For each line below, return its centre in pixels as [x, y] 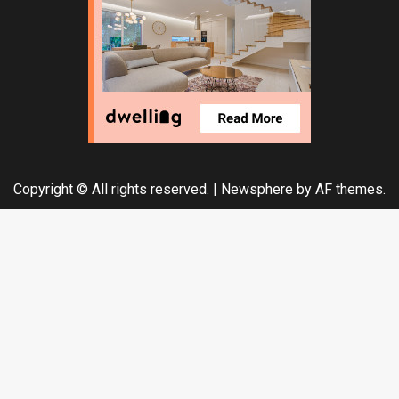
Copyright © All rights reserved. [113, 190]
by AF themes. [339, 190]
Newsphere [257, 190]
